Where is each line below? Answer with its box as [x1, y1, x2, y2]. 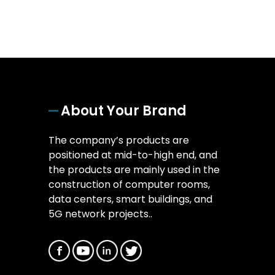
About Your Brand [61, 101, 187, 121]
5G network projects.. [48, 207, 152, 222]
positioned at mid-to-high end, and [48, 148, 217, 163]
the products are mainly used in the [48, 163, 220, 177]
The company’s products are [48, 133, 189, 148]
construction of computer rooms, [48, 177, 210, 192]
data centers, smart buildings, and [48, 192, 212, 207]
